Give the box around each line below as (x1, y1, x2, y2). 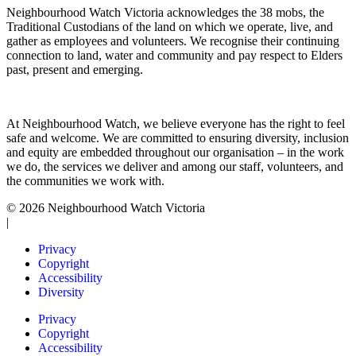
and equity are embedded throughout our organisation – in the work (6, 145, 344, 159)
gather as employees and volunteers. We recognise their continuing (6, 33, 339, 48)
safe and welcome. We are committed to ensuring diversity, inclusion (6, 130, 349, 145)
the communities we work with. (6, 173, 164, 188)
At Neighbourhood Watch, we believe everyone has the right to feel (6, 116, 345, 130)
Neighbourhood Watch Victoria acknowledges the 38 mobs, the (6, 5, 324, 19)
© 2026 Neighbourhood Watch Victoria (6, 200, 205, 215)
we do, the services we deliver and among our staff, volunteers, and (6, 159, 343, 173)
